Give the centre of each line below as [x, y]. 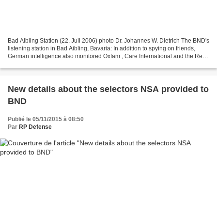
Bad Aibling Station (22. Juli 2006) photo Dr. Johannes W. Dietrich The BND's [53, 41]
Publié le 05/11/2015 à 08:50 [46, 119]
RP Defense [35, 127]
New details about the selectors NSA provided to [108, 89]
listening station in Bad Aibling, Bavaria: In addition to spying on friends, [101, 49]
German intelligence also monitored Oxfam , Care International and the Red [107, 56]
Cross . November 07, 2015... [46, 64]
